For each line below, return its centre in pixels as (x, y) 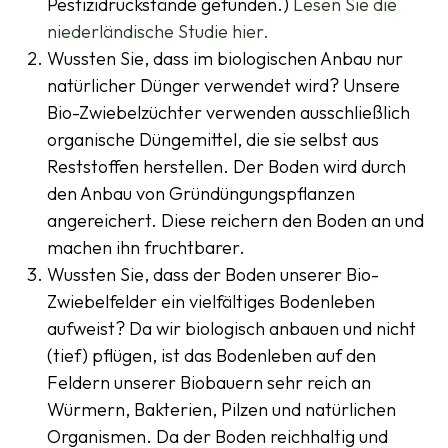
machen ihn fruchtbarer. (146, 248)
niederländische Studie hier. (160, 32)
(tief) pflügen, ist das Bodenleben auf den (211, 356)
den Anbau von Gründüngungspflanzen (201, 194)
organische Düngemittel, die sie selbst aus (213, 140)
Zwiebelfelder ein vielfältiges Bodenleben (211, 302)
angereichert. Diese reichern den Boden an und (235, 221)
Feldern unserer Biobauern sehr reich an (209, 383)
